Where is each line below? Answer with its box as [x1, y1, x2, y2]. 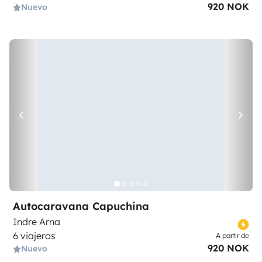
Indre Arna [13, 216, 60, 227]
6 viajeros [13, 230, 56, 242]
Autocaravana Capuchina [13, 199, 149, 213]
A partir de [216, 231, 249, 240]
